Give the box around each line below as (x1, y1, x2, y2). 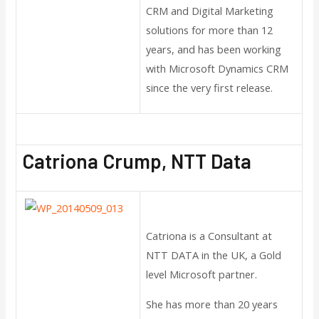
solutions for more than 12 (146, 22, 273, 37)
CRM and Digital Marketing (146, 3, 274, 18)
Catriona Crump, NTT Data (22, 148, 252, 173)
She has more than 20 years (146, 297, 278, 312)
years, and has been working (146, 41, 282, 56)
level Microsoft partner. (146, 267, 261, 282)
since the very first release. (146, 80, 273, 95)
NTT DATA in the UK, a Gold (146, 248, 282, 263)
